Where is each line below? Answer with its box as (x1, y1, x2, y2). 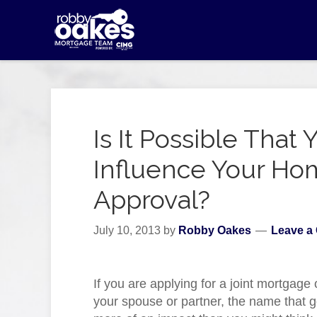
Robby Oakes (178, 224, 251, 236)
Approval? (93, 185, 210, 214)
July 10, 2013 (93, 224, 161, 236)
